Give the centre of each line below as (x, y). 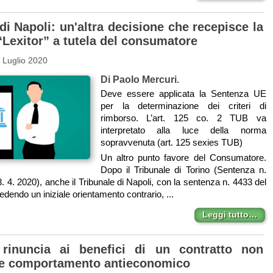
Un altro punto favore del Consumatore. (183, 158)
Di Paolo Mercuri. (140, 80)
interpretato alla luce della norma (183, 130)
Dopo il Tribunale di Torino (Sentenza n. (183, 170)
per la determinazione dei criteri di (183, 106)
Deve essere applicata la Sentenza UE (183, 94)
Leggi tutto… (229, 215)
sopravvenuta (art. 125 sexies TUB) (171, 143)
